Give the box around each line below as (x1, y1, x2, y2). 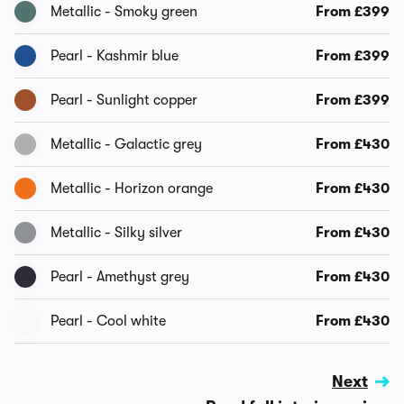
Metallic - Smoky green (50, 4, 197, 20)
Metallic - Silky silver (50, 225, 182, 241)
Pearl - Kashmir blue (50, 48, 179, 64)
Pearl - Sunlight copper (50, 92, 197, 108)
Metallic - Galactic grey (50, 136, 202, 152)
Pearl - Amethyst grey (50, 269, 189, 285)
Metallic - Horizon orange (50, 180, 213, 197)
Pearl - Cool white (50, 313, 166, 329)
